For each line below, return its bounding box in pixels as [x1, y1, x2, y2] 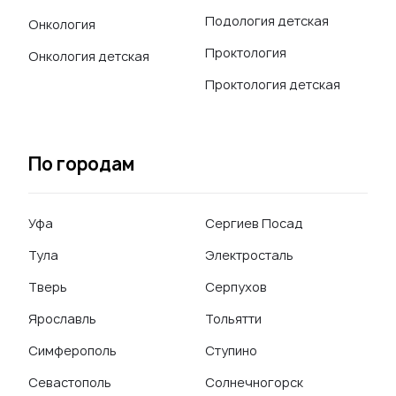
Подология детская [205, 12, 329, 29]
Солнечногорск [205, 374, 303, 391]
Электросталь [205, 247, 293, 263]
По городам [28, 152, 134, 176]
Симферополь [28, 342, 117, 359]
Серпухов [205, 278, 267, 295]
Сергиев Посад [205, 215, 303, 232]
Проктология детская [205, 76, 340, 93]
